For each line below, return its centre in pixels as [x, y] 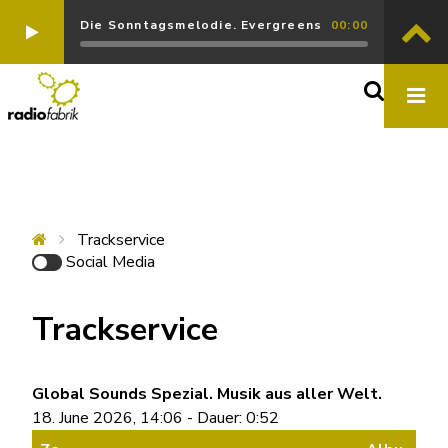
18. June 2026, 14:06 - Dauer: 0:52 [155, 418]
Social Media [110, 262]
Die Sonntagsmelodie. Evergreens [201, 25]
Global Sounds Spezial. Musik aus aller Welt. [207, 394]
